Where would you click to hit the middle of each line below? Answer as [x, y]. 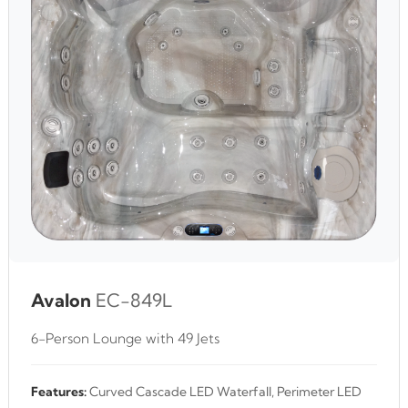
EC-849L [134, 301]
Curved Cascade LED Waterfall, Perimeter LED [224, 392]
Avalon [61, 301]
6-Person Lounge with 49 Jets [125, 339]
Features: [59, 392]
